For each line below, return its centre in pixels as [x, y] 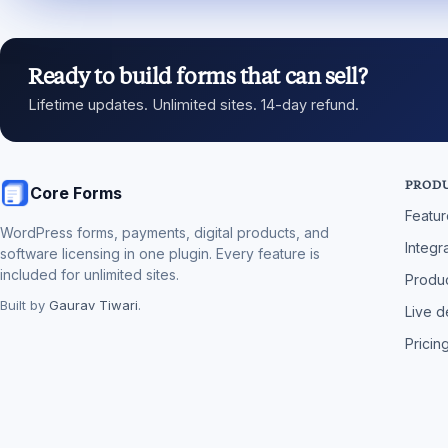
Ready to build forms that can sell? [198, 76]
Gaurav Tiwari [93, 305]
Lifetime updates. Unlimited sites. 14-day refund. [193, 104]
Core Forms [76, 192]
